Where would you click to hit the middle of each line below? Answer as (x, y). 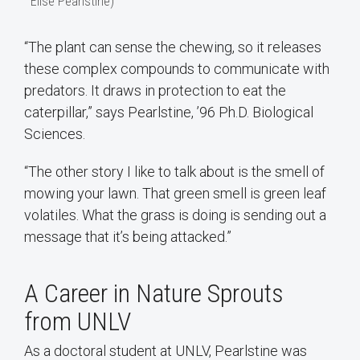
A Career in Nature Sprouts (154, 294)
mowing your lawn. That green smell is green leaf (175, 194)
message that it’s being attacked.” (128, 237)
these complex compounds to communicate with (177, 69)
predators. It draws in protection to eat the (155, 91)
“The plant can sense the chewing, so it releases (173, 47)
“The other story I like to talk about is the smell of (174, 172)
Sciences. (56, 134)
